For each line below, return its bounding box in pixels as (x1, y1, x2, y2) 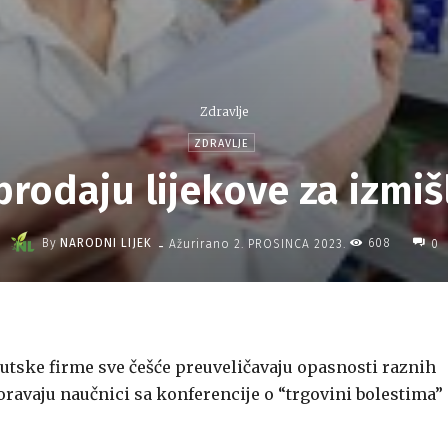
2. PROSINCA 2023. (233, 236, 346, 251)
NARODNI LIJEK (59, 236, 152, 250)
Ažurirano (168, 236, 230, 251)
